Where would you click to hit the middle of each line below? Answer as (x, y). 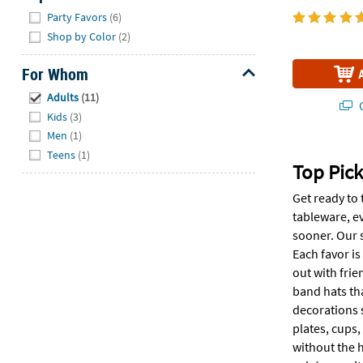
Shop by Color (82, 36)
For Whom (55, 74)
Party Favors (77, 17)
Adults (63, 98)
